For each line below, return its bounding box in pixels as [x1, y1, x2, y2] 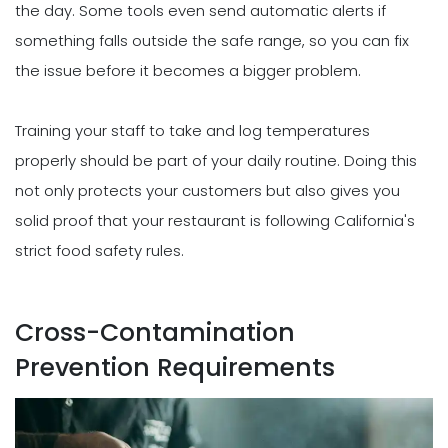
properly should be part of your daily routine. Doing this [15, 149, 417, 171]
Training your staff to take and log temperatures [15, 119, 370, 141]
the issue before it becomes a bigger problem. [15, 59, 361, 81]
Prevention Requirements [15, 349, 335, 385]
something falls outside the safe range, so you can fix [15, 29, 409, 51]
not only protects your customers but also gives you [15, 179, 400, 201]
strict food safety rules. [15, 239, 184, 261]
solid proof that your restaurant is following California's [15, 209, 415, 231]
